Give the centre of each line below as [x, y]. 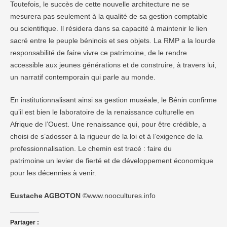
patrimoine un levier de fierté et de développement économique [112, 161]
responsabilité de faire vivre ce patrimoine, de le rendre [99, 53]
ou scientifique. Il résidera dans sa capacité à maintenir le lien [109, 28]
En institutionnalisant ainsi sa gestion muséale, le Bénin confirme [113, 100]
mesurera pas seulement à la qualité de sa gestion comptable [109, 16]
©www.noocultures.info [118, 196]
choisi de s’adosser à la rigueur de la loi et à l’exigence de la [106, 136]
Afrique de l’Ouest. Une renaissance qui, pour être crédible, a [108, 124]
